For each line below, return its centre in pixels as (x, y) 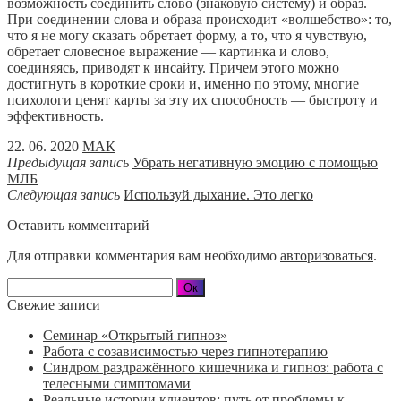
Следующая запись (64, 195)
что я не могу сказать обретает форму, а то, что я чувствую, (187, 36)
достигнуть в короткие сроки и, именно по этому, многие (183, 84)
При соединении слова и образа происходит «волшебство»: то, (200, 20)
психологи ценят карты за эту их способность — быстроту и (192, 100)
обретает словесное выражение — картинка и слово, (168, 52)
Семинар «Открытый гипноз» (135, 336)
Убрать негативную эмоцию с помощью (255, 163)
